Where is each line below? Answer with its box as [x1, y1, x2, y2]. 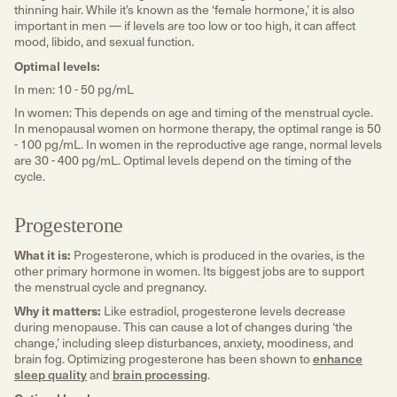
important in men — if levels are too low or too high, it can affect [14, 16, 355, 35]
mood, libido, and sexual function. [14, 32, 194, 51]
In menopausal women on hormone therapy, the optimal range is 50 [14, 119, 381, 138]
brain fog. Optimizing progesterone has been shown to [14, 348, 313, 368]
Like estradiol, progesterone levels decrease [104, 300, 346, 320]
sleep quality [14, 364, 87, 384]
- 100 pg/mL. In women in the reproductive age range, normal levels [14, 135, 382, 154]
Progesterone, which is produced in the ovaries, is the [71, 245, 365, 264]
